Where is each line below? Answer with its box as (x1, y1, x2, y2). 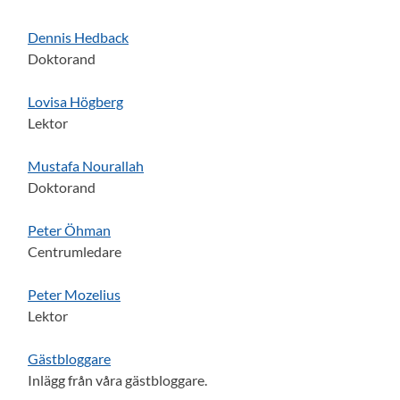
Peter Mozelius (28, 286, 121, 303)
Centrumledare (28, 243, 121, 260)
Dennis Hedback (28, 29, 129, 46)
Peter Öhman (28, 221, 111, 238)
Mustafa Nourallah (28, 157, 144, 174)
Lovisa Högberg (28, 93, 123, 110)
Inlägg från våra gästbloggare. (28, 371, 207, 388)
